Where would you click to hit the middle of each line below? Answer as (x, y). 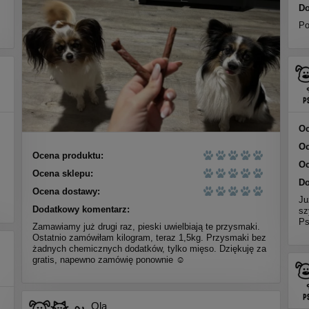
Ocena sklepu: (62, 174)
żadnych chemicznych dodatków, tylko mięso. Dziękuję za (149, 249)
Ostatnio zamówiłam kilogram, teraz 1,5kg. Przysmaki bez (149, 238)
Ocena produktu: (68, 156)
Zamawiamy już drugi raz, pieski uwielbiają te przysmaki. (146, 227)
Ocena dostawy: (66, 192)
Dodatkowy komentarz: (81, 210)
